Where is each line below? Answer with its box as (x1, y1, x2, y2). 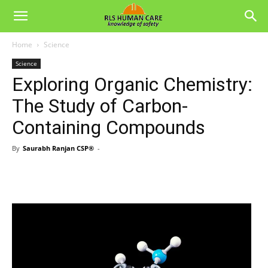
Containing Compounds (12, 116, 205, 139)
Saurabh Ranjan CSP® (23, 144, 94, 153)
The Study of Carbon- (12, 95, 188, 117)
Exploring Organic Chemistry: (12, 73, 252, 96)
